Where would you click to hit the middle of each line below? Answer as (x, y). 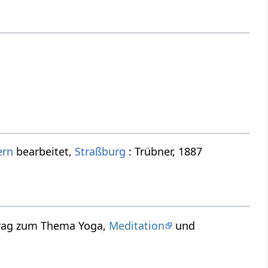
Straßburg (100, 152)
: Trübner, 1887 (164, 152)
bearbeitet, (44, 152)
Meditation (137, 225)
